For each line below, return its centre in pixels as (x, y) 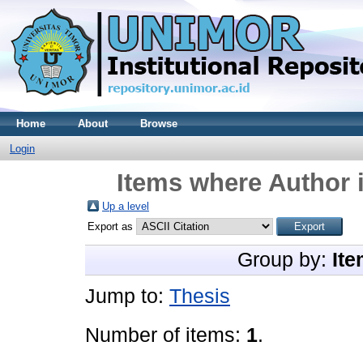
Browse (159, 124)
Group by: (285, 260)
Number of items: (166, 335)
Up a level (126, 206)
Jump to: (127, 296)
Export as (112, 226)
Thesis (200, 296)
